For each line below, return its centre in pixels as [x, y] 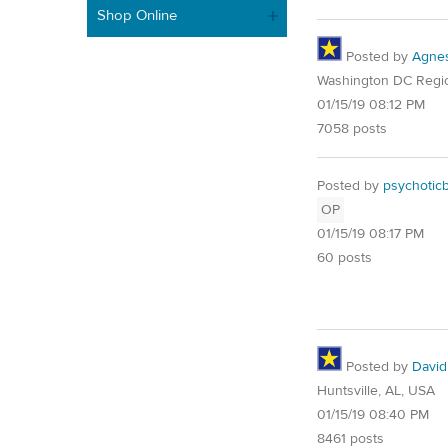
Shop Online [137, 15]
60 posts [344, 258]
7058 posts [352, 129]
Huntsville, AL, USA [376, 390]
